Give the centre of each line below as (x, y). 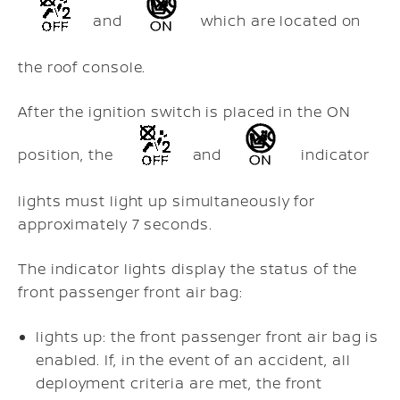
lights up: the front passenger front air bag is (208, 336)
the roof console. (82, 67)
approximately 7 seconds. (115, 224)
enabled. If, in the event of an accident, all (193, 359)
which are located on (279, 21)
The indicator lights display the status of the (188, 268)
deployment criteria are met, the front (179, 383)
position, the (68, 155)
